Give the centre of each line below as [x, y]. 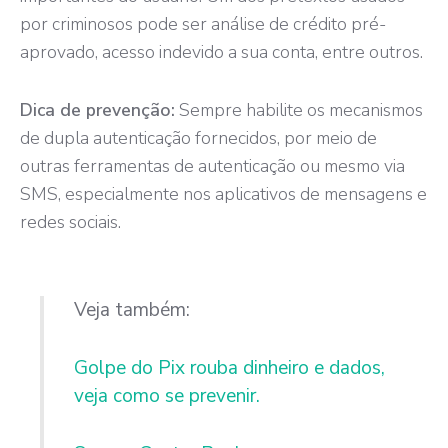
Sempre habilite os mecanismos [299, 109]
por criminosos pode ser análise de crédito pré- [203, 23]
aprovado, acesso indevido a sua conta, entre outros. [221, 51]
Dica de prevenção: [97, 109]
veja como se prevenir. [167, 395]
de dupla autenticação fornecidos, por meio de [198, 137]
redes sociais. [70, 221]
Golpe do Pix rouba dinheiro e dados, [229, 367]
